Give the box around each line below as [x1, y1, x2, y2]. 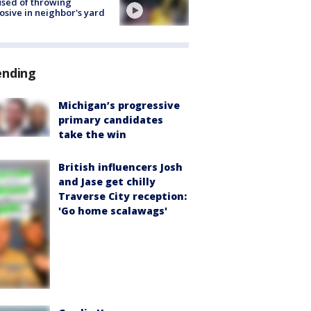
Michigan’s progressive [58, 99, 180, 112]
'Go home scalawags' [58, 204, 167, 218]
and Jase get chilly [58, 175, 155, 189]
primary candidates [58, 113, 163, 127]
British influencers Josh [58, 160, 183, 174]
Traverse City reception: [58, 190, 187, 203]
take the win [58, 128, 126, 142]
